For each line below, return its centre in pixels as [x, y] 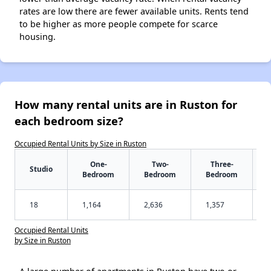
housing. [38, 36]
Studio [41, 168]
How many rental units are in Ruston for [126, 104]
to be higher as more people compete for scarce [119, 24]
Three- [222, 164]
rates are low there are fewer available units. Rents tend [134, 11]
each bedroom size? [69, 120]
